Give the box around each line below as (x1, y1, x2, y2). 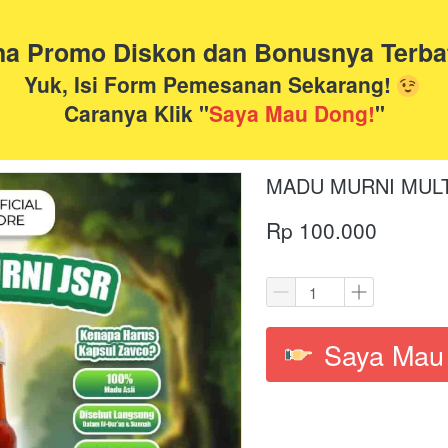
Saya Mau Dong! (209, 98, 375, 128)
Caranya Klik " (64, 98, 209, 128)
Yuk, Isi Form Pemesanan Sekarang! (24, 69, 397, 99)
